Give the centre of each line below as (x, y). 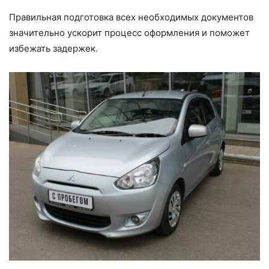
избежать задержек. (53, 48)
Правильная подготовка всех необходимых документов (131, 17)
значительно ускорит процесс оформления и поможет (129, 32)
